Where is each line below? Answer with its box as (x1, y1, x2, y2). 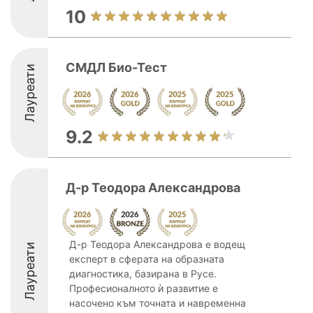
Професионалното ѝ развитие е (69, 282, 218, 294)
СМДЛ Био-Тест (66, 60, 167, 75)
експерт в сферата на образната (69, 253, 224, 265)
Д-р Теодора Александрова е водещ (69, 238, 245, 250)
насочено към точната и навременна (69, 297, 246, 309)
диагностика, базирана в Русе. (69, 268, 217, 279)
